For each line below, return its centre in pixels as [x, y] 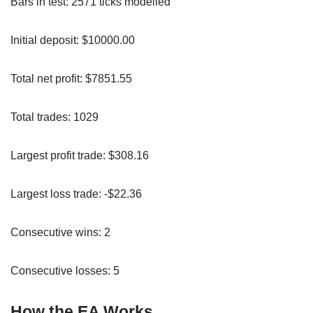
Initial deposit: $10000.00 [73, 40]
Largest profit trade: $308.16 [80, 155]
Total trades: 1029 [54, 117]
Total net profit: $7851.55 [71, 78]
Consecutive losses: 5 [65, 270]
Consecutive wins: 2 [60, 232]
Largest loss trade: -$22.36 [76, 194]
